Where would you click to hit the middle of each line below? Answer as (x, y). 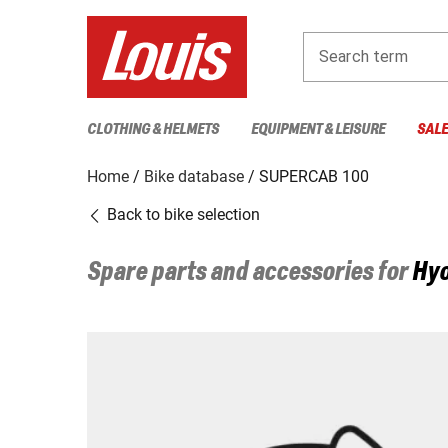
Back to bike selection (181, 214)
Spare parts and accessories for (249, 272)
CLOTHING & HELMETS (153, 129)
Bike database (194, 176)
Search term (363, 56)
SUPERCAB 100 (314, 176)
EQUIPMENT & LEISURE (318, 129)
